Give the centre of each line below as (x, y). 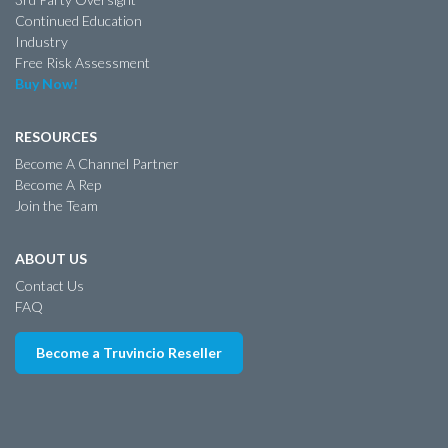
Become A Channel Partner (97, 163)
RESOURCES (56, 136)
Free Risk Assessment (82, 62)
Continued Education (78, 20)
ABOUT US (51, 258)
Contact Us (49, 285)
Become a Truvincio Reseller (129, 352)
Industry (41, 41)
